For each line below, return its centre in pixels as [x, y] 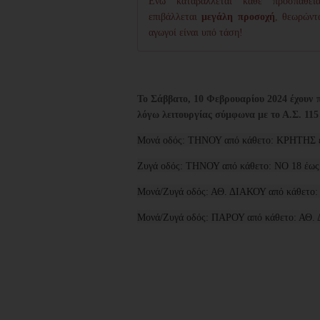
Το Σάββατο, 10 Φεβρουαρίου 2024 [212, 99]
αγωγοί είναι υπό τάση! [196, 32]
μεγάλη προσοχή [238, 16]
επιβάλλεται [175, 16]
